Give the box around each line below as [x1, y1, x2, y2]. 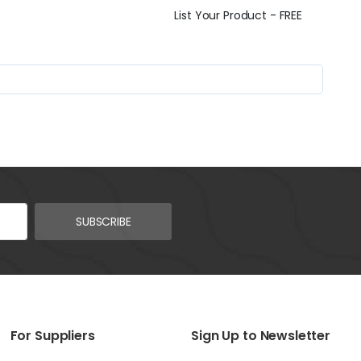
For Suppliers [10, 326, 95, 345]
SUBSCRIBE [75, 213, 131, 230]
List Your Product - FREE [174, 6, 302, 23]
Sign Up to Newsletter [191, 326, 330, 345]
